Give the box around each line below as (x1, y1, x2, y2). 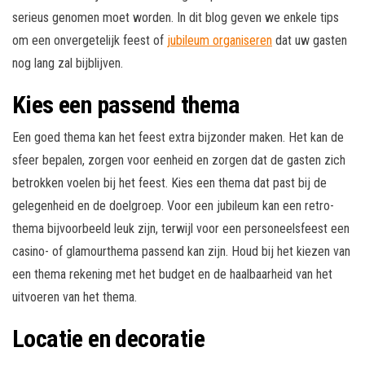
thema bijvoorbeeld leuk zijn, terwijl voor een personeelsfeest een (12, 221, 350, 237)
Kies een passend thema (12, 90, 240, 120)
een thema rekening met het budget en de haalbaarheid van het (12, 266, 332, 283)
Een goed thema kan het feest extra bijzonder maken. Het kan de (12, 130, 344, 146)
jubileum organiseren (167, 33, 272, 49)
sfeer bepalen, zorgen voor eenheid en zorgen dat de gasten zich (12, 152, 345, 169)
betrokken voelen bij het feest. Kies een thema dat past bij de (12, 175, 327, 191)
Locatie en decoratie (12, 324, 204, 354)
